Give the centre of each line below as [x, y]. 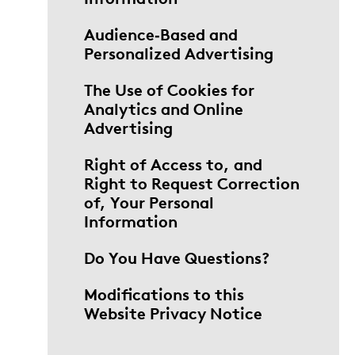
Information [131, 221]
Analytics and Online [164, 109]
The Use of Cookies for [169, 90]
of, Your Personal [149, 202]
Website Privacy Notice [173, 313]
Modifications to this [164, 294]
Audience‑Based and [161, 34]
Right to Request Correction [192, 183]
